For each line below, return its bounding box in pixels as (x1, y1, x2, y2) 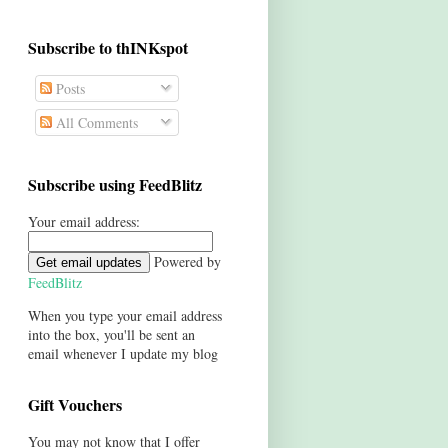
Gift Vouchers (27, 393, 122, 417)
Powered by (149, 252, 221, 272)
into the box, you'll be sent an (27, 325, 195, 345)
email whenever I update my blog (27, 344, 218, 364)
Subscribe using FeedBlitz (27, 173, 202, 197)
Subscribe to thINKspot (27, 36, 188, 60)
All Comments (51, 113, 138, 133)
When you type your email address (27, 306, 222, 326)
